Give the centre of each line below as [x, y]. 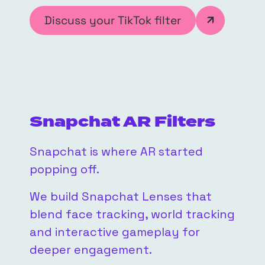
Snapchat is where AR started [116, 152]
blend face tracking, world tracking [132, 214]
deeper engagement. [91, 250]
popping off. [64, 169]
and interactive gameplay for [115, 232]
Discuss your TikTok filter [113, 20]
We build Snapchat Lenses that [121, 197]
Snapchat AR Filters [122, 122]
